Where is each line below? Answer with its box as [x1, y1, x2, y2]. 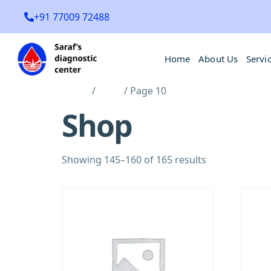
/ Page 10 [122, 83, 166, 97]
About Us [198, 52, 238, 65]
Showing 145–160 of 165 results [62, 152, 206, 166]
